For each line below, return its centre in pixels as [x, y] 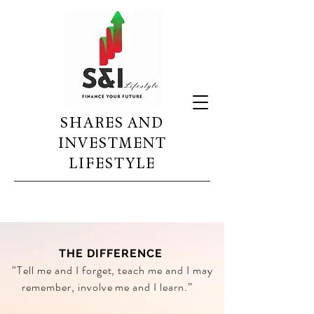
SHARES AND [112, 123]
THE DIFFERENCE [111, 253]
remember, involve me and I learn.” [107, 287]
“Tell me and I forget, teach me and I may [112, 270]
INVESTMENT [112, 143]
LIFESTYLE [112, 163]
